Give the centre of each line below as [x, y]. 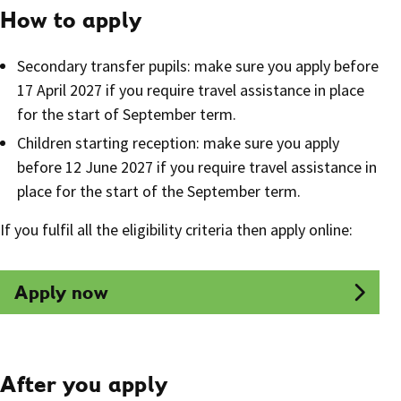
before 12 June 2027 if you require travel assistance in [197, 166]
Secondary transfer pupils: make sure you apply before [198, 65]
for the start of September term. [127, 114]
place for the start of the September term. [159, 191]
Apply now [61, 292]
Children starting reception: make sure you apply [179, 142]
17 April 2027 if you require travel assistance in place [191, 90]
